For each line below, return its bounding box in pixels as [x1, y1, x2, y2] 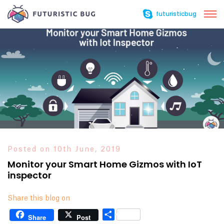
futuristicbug [156, 9, 196, 18]
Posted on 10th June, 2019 [7, 146, 121, 153]
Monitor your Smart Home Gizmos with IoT [7, 158, 202, 170]
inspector [7, 169, 51, 181]
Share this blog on [7, 195, 70, 202]
